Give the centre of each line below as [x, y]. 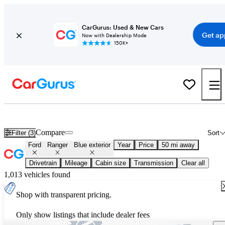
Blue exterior [92, 145]
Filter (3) [24, 133]
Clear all [193, 163]
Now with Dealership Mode [114, 35]
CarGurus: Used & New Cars [123, 27]
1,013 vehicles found [37, 175]
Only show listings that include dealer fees [83, 215]
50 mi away [178, 145]
